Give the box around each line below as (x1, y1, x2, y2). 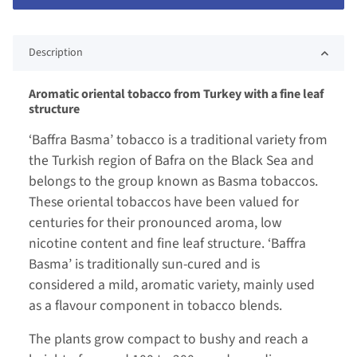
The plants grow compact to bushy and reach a (29, 329, 308, 350)
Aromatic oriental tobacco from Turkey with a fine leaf (29, 85, 324, 104)
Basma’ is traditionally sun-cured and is (29, 254, 260, 275)
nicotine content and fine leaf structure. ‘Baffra (29, 233, 306, 254)
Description (29, 45, 83, 61)
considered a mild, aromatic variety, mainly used (29, 275, 315, 296)
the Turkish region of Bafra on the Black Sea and (29, 151, 314, 171)
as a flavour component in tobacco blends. (29, 296, 282, 316)
